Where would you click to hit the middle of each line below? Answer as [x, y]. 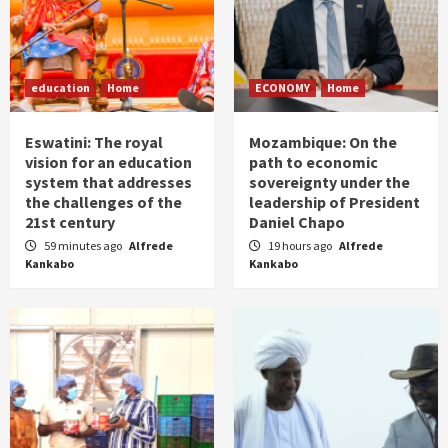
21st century [70, 222]
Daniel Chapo [297, 222]
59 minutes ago [84, 245]
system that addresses [108, 182]
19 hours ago [301, 245]
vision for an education [108, 162]
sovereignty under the [329, 182]
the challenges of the [103, 202]
